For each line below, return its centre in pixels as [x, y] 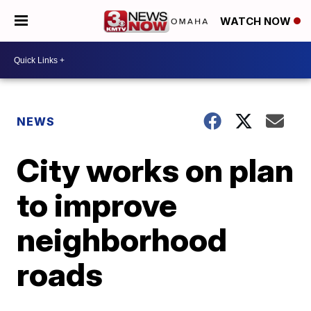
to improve [97, 205]
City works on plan [155, 170]
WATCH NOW [257, 22]
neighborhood [122, 239]
